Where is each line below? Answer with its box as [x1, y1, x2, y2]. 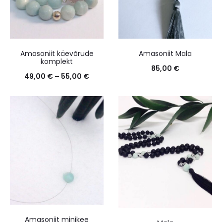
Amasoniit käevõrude [20, 49, 94, 59]
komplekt [41, 56, 73, 67]
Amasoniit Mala [139, 49, 192, 59]
